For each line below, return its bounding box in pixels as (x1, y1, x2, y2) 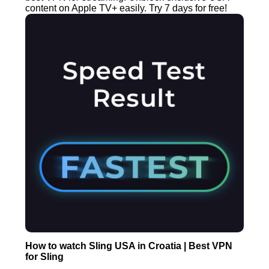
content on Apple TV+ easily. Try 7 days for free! (25, 3, 228, 14)
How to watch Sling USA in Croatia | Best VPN (25, 240, 233, 251)
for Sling (25, 251, 64, 262)
